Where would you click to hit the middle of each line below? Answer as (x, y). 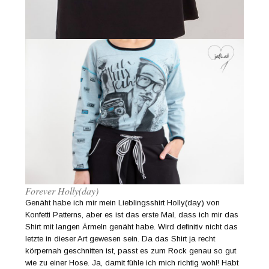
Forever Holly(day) (62, 190)
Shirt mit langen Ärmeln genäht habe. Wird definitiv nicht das (132, 226)
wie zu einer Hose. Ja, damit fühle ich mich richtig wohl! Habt (132, 262)
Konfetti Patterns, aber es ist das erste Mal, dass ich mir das (132, 214)
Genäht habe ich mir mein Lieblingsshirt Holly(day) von (123, 202)
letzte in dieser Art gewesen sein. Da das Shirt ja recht (120, 238)
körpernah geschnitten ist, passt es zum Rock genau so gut (131, 250)
